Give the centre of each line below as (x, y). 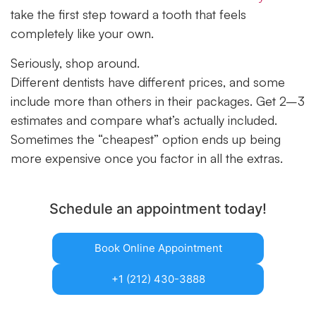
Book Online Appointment (158, 248)
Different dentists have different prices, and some (148, 81)
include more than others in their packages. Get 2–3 (158, 101)
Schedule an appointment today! (158, 209)
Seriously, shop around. (75, 62)
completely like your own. (82, 34)
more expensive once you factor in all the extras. (147, 158)
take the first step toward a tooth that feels (128, 14)
